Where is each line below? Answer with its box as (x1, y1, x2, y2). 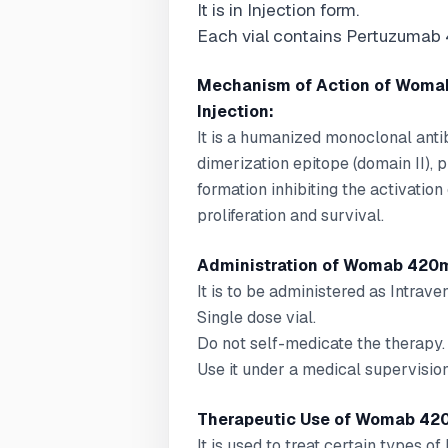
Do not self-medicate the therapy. (197, 333, 445, 354)
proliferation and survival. (197, 205, 384, 226)
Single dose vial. (197, 307, 316, 328)
